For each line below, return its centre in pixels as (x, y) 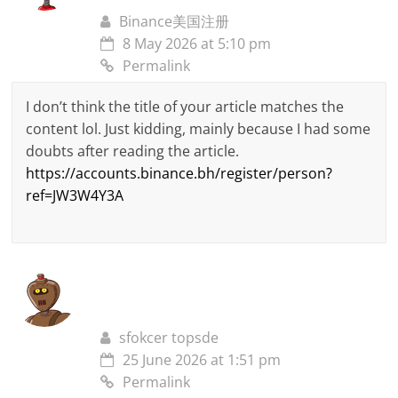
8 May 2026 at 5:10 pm (197, 44)
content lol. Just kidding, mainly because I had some (199, 129)
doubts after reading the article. (133, 151)
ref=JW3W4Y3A (75, 196)
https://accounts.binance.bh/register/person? (179, 174)
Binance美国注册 (175, 22)
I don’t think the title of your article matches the (185, 107)
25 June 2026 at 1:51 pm (202, 360)
